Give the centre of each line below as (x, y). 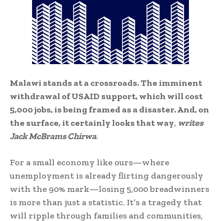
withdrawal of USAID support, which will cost (106, 96)
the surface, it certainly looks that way (92, 123)
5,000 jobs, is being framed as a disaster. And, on (110, 110)
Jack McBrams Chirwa (53, 136)
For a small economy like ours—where (90, 162)
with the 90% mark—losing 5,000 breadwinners (110, 189)
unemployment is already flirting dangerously (107, 176)
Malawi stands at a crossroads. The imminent (106, 83)
